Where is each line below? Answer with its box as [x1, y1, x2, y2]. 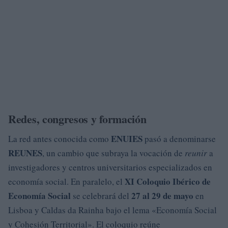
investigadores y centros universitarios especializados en [8, 161, 212, 173]
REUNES [8, 147, 42, 159]
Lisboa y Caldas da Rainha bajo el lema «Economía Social [8, 204, 217, 216]
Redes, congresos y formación [8, 110, 147, 127]
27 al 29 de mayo [131, 189, 193, 202]
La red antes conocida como [8, 133, 111, 145]
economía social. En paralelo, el [8, 176, 125, 187]
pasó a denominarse [142, 133, 216, 145]
